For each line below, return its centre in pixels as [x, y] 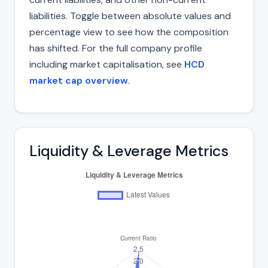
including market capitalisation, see [107, 64]
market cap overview [79, 80]
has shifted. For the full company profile [116, 48]
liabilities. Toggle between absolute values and [130, 16]
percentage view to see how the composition [129, 32]
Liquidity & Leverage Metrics [129, 151]
